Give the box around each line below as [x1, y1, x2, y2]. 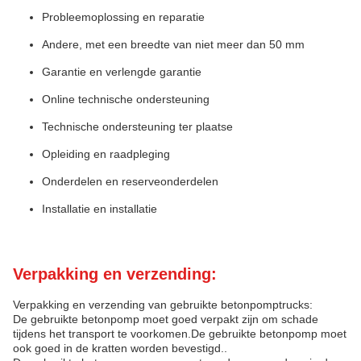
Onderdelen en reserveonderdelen [42, 175, 218, 188]
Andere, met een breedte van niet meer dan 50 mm [42, 38, 305, 51]
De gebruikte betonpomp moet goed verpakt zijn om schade [13, 313, 318, 326]
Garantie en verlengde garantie [42, 65, 201, 78]
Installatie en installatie [42, 202, 157, 215]
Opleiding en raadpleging [42, 147, 170, 160]
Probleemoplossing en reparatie [42, 10, 205, 23]
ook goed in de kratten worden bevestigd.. [13, 342, 227, 355]
